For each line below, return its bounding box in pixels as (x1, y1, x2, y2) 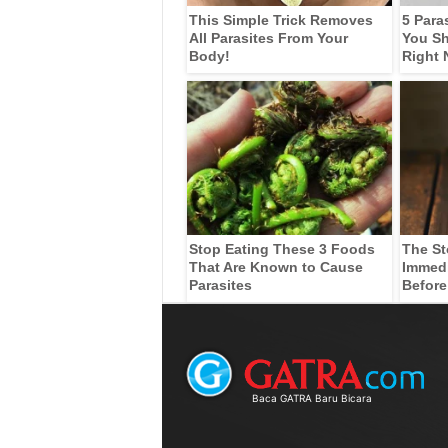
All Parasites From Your (188, 29, 348, 46)
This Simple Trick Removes (188, 11, 373, 28)
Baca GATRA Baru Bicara (251, 391, 372, 404)
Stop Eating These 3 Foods (188, 240, 375, 257)
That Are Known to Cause (188, 258, 363, 275)
